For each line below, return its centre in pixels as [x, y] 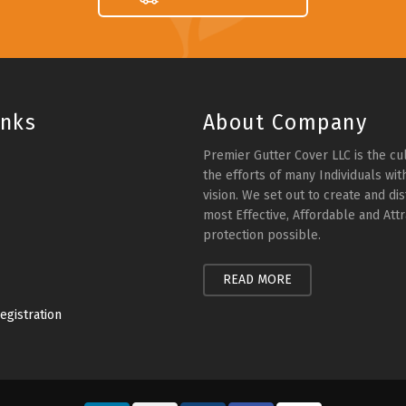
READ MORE [257, 280]
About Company [285, 122]
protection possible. [261, 235]
